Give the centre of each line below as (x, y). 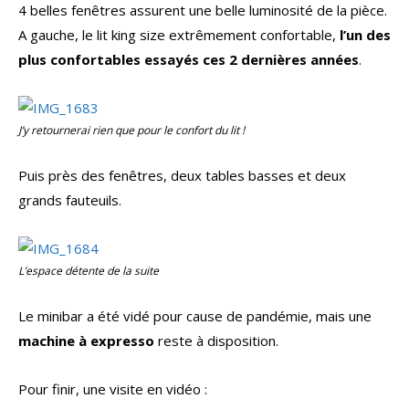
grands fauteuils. (70, 200)
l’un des (365, 35)
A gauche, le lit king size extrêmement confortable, (179, 35)
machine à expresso (86, 341)
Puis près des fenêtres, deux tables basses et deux (182, 176)
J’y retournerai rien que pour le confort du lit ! (131, 131)
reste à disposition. (216, 341)
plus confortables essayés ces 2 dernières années (189, 60)
